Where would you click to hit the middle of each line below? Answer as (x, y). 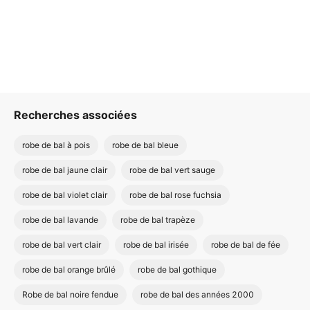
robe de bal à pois (56, 145)
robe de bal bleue (145, 145)
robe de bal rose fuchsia (175, 195)
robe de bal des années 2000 (197, 294)
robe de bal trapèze (158, 220)
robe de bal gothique (177, 270)
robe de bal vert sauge (172, 170)
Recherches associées (75, 115)
